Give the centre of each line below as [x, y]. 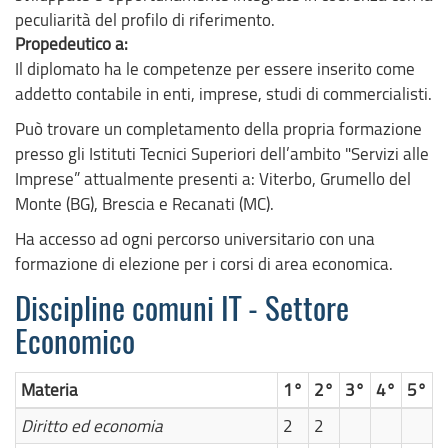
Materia [49, 389]
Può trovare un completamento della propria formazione [218, 128]
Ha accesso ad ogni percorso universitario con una [195, 238]
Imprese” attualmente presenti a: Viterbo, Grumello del [213, 178]
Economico [75, 344]
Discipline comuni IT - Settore [182, 311]
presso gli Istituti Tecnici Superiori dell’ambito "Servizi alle [222, 153]
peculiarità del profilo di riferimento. [145, 19]
